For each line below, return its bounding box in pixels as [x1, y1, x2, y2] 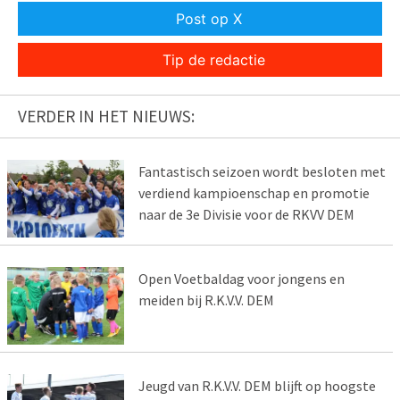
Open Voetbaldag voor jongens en [137, 269, 345, 287]
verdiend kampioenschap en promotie [137, 183, 370, 202]
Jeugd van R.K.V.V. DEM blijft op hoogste [137, 376, 376, 395]
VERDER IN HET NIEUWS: [18, 104, 195, 127]
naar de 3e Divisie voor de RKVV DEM [137, 204, 354, 223]
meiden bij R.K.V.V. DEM [137, 290, 274, 309]
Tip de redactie [162, 50, 265, 69]
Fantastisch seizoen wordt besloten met [137, 162, 386, 180]
